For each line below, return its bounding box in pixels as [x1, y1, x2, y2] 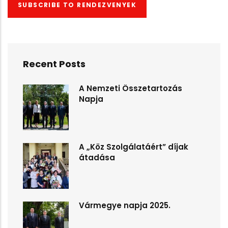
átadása [79, 152, 115, 163]
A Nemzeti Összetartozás [79, 83, 182, 94]
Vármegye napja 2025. [79, 200, 170, 211]
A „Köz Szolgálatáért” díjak [79, 141, 188, 152]
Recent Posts [23, 58, 85, 70]
